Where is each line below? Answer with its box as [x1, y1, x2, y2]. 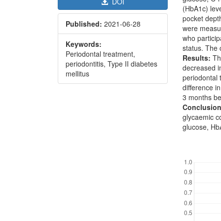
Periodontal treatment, [66, 48, 135, 59]
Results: [183, 53, 211, 63]
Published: [66, 18, 104, 29]
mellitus [66, 68, 89, 78]
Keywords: [66, 38, 102, 49]
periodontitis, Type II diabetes [66, 58, 157, 69]
